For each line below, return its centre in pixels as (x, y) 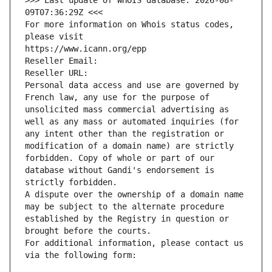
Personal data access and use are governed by (132, 85)
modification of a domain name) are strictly (129, 146)
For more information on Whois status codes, (129, 25)
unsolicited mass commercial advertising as (127, 110)
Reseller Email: (64, 61)
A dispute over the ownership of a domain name (134, 195)
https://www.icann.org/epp (86, 49)
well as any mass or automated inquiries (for (132, 122)
